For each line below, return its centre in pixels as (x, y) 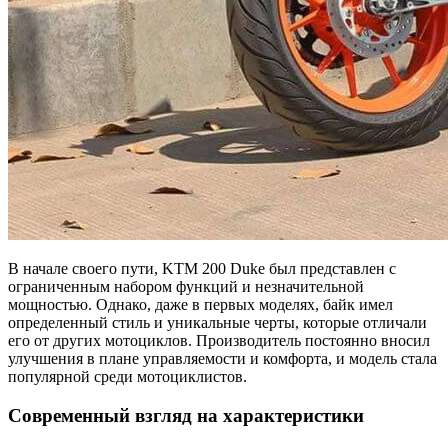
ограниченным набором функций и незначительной (186, 287)
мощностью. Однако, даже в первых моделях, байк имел (200, 305)
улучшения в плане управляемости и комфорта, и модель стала (222, 359)
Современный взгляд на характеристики (186, 415)
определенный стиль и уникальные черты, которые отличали (217, 323)
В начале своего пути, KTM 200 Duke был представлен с (202, 269)
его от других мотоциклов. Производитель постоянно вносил (219, 341)
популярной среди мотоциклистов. (127, 377)
